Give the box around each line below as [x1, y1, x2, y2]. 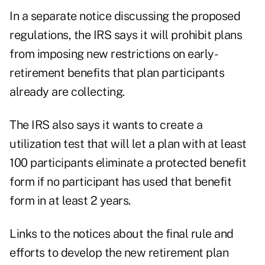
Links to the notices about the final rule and [9, 227, 234, 241]
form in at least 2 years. [9, 193, 131, 208]
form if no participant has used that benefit [9, 174, 231, 189]
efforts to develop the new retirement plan [9, 245, 228, 260]
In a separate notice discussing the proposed [9, 9, 240, 24]
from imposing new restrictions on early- [9, 47, 218, 62]
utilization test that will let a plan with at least [9, 137, 247, 151]
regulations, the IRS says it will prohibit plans [9, 28, 242, 43]
